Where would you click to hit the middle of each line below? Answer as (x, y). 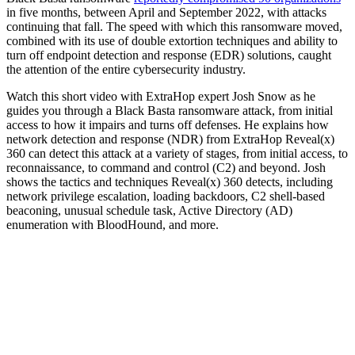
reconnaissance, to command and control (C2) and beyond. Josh (166, 168)
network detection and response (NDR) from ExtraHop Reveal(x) (170, 139)
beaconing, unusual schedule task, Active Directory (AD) (149, 211)
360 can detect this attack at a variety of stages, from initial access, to (177, 154)
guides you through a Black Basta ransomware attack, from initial (170, 111)
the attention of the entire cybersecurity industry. (126, 70)
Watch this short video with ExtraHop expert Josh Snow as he (161, 97)
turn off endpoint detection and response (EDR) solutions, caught (169, 55)
